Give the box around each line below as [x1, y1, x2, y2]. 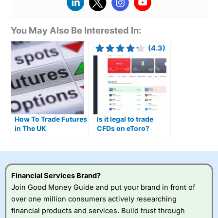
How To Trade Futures [15, 115, 88, 124]
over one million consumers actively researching [11, 194, 177, 203]
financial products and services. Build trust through [11, 206, 185, 215]
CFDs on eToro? [97, 124, 150, 133]
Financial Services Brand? [11, 171, 101, 180]
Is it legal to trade [97, 115, 154, 124]
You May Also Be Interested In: [11, 25, 142, 36]
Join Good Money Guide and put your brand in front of [11, 182, 195, 192]
